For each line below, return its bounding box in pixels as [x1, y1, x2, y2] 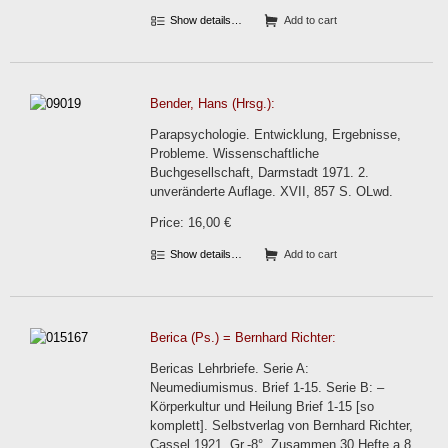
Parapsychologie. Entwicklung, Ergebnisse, [150, 127, 401, 142]
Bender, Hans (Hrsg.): [150, 96, 275, 111]
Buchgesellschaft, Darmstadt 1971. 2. [150, 165, 369, 180]
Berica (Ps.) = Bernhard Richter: [150, 330, 336, 345]
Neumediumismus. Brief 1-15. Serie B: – [150, 380, 384, 395]
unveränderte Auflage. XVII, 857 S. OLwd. [150, 184, 393, 199]
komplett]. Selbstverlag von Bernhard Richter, [150, 418, 413, 433]
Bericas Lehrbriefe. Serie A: [150, 361, 309, 376]
